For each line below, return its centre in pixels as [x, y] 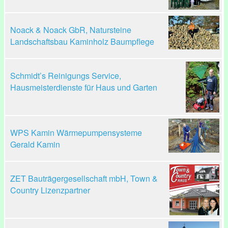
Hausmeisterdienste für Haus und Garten [84, 87]
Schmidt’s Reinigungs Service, [66, 76]
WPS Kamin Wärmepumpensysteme [76, 133]
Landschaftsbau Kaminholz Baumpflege [82, 41]
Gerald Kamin [35, 144]
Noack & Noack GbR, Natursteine [71, 30]
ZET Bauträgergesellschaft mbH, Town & [84, 178]
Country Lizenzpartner [50, 190]
